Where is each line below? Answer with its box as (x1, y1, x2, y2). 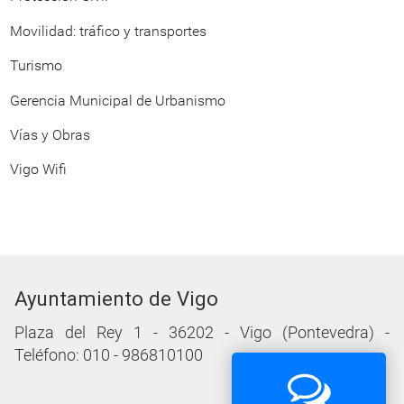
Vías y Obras (10, 125, 90, 143)
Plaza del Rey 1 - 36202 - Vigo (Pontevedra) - (14, 323, 390, 342)
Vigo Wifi (10, 161, 67, 179)
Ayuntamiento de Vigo (14, 286, 218, 310)
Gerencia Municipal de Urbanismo (10, 91, 225, 109)
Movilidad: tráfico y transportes (10, 22, 207, 40)
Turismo (10, 57, 62, 75)
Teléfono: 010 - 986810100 (14, 345, 203, 364)
